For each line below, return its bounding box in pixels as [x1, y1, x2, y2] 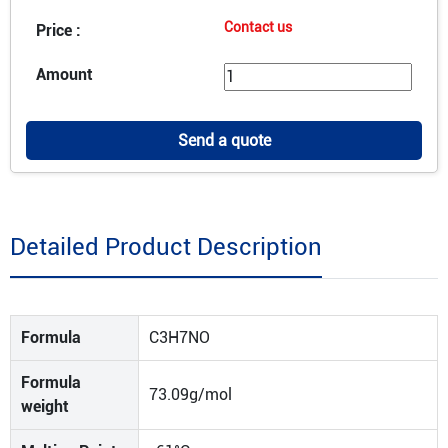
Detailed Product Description [10, 233, 322, 261]
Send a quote [177, 131, 271, 150]
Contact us [224, 19, 292, 35]
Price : [36, 21, 81, 40]
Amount [36, 65, 93, 84]
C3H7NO [149, 328, 210, 347]
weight [21, 397, 69, 416]
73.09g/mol [149, 385, 232, 404]
